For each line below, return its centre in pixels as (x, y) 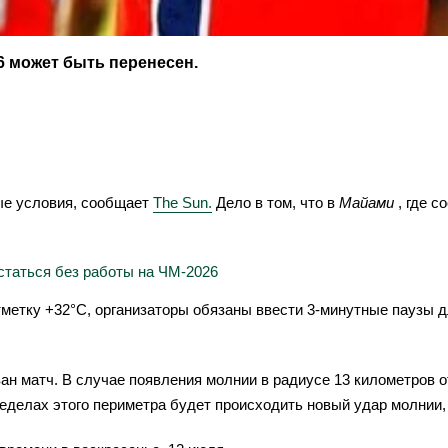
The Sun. (182, 202)
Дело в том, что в (273, 202)
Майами (366, 202)
